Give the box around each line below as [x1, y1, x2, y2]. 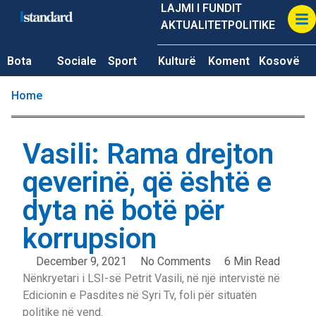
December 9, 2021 [36, 255, 127, 268]
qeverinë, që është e [23, 166, 272, 199]
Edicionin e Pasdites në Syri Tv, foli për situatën [23, 288, 257, 302]
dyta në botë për [23, 194, 224, 227]
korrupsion [23, 222, 157, 255]
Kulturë [157, 54, 196, 68]
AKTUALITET [160, 18, 228, 32]
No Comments [140, 255, 211, 268]
